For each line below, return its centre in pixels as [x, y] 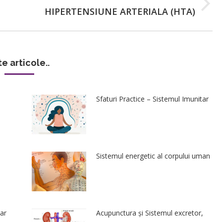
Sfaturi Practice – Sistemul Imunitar [152, 99]
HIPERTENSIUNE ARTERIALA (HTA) [120, 11]
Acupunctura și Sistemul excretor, [150, 213]
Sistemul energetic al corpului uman [153, 156]
